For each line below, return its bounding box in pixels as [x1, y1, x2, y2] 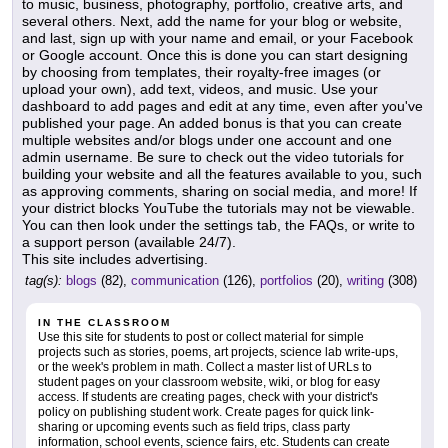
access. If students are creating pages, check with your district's [38, 390, 378, 405]
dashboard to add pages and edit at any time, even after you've [22, 98, 423, 115]
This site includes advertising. [22, 251, 208, 268]
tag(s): [25, 273, 62, 289]
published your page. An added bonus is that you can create [22, 115, 402, 132]
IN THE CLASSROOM [38, 317, 171, 329]
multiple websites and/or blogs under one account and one [22, 132, 392, 149]
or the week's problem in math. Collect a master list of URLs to [38, 360, 372, 375]
